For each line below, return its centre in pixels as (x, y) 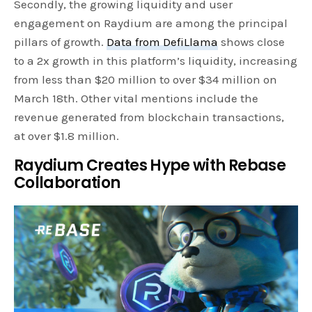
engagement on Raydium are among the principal (151, 23)
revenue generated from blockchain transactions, (149, 117)
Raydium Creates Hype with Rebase (150, 166)
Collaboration (69, 183)
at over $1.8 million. (68, 136)
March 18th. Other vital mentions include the (136, 99)
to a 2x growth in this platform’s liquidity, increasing (156, 61)
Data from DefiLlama (163, 42)
